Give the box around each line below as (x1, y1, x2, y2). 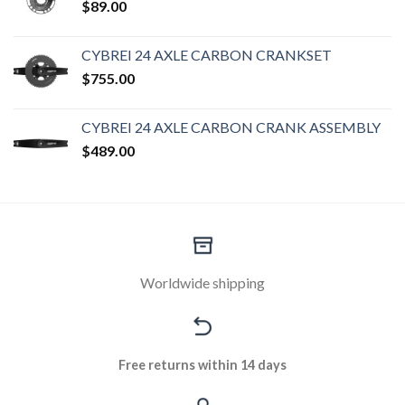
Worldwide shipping (140, 274, 265, 292)
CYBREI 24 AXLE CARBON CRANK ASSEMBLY (81, 118, 381, 137)
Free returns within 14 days (118, 356, 287, 372)
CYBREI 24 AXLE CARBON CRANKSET (81, 46, 332, 64)
